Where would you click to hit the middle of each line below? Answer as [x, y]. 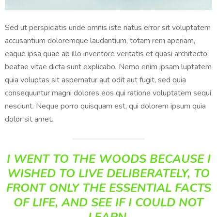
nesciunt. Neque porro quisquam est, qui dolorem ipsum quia [105, 106]
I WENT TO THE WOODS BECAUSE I [108, 159]
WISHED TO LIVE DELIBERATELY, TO [108, 174]
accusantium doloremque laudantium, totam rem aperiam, [100, 41]
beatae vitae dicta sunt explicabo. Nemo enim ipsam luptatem [108, 67]
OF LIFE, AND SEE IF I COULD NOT [108, 203]
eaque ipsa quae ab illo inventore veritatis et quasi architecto [106, 54]
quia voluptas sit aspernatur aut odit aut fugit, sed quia [95, 80]
